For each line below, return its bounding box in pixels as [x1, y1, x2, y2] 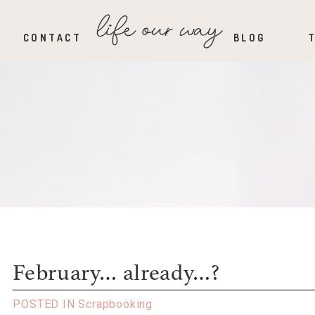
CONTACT [22, 32, 82, 44]
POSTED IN [13, 297, 79, 311]
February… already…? [13, 263, 220, 286]
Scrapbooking [78, 297, 153, 311]
